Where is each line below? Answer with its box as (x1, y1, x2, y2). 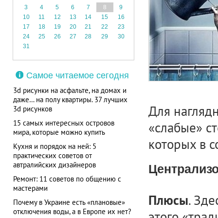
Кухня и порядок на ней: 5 (13, 142, 96, 151)
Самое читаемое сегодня (26, 71, 129, 80)
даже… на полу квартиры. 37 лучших (13, 95, 127, 104)
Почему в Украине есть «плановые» (13, 198, 125, 207)
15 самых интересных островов (13, 118, 114, 127)
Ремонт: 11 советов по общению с (13, 174, 121, 183)
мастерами (13, 183, 48, 193)
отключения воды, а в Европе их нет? (13, 207, 131, 216)
